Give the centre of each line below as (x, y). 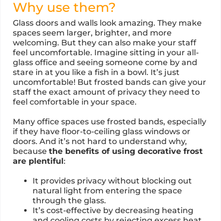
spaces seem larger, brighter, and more (92, 33)
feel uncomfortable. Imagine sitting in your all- (106, 52)
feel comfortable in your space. (75, 102)
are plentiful (38, 161)
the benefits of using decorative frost (126, 151)
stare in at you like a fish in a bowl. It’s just (96, 72)
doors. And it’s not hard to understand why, (100, 141)
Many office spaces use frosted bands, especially (110, 121)
